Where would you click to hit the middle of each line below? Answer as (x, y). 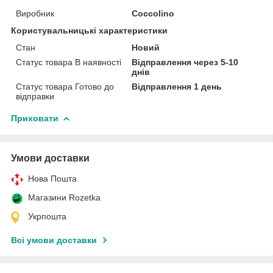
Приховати (35, 118)
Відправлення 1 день (177, 86)
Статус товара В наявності (69, 62)
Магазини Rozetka (64, 197)
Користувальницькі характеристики (89, 30)
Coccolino (153, 13)
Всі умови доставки (54, 240)
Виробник (35, 13)
